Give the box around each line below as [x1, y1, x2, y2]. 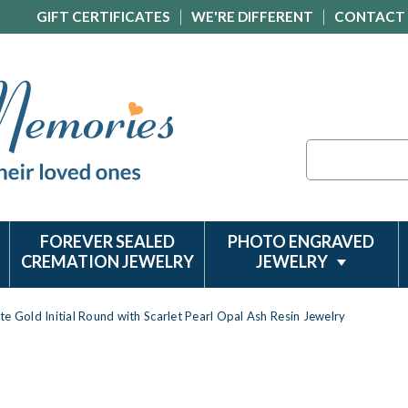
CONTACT [334, 8, 405, 25]
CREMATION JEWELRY [20, 251, 194, 271]
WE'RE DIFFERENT [191, 8, 313, 25]
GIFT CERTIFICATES [36, 8, 170, 25]
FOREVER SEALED [39, 231, 175, 251]
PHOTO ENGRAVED [228, 231, 375, 251]
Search [306, 141, 345, 157]
